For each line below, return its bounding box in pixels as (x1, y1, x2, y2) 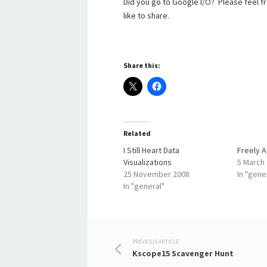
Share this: (123, 61, 160, 70)
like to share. (123, 10, 169, 21)
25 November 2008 (123, 169, 190, 180)
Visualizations (123, 157, 172, 168)
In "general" (123, 181, 164, 192)
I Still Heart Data (123, 145, 179, 156)
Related (123, 129, 151, 138)
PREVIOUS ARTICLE (132, 238, 179, 246)
